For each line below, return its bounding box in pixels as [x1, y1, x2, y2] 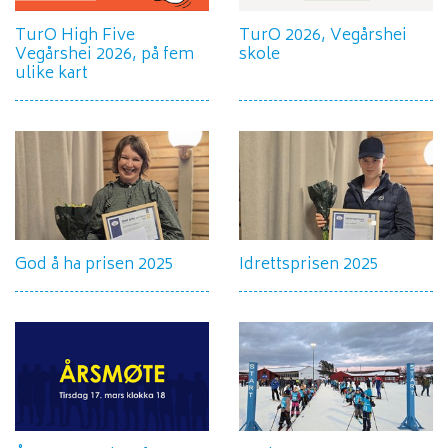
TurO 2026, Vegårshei [239, 21, 407, 50]
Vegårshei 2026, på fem [15, 40, 194, 69]
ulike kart [15, 59, 88, 88]
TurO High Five [15, 21, 135, 50]
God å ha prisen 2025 [15, 250, 174, 279]
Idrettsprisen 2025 [239, 250, 379, 279]
